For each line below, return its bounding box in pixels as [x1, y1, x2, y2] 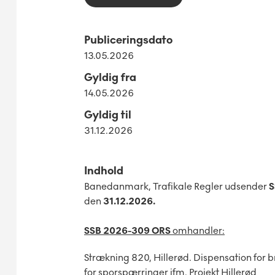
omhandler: [171, 225, 225, 237]
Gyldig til [84, 108, 131, 122]
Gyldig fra [84, 71, 136, 85]
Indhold [84, 164, 123, 178]
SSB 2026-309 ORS [84, 225, 171, 237]
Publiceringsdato [84, 33, 172, 47]
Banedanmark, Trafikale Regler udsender [84, 180, 269, 193]
